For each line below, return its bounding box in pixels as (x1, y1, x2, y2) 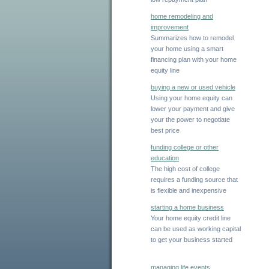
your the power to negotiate (151, 116, 230, 123)
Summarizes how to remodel (151, 34, 234, 41)
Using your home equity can (151, 94, 232, 101)
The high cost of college (151, 165, 220, 172)
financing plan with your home (151, 56, 237, 63)
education (151, 154, 179, 162)
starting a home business (151, 204, 224, 211)
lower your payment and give (151, 105, 235, 112)
